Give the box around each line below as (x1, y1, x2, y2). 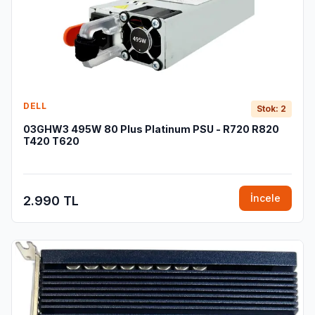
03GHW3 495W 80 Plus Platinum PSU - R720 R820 (23, 123, 279, 135)
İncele (250, 192, 281, 204)
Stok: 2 (257, 103, 286, 114)
